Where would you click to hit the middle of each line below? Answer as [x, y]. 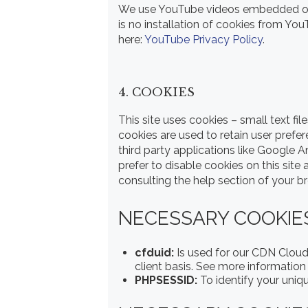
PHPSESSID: [166, 280]
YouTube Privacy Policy [203, 39]
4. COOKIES [156, 93]
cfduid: [154, 252]
